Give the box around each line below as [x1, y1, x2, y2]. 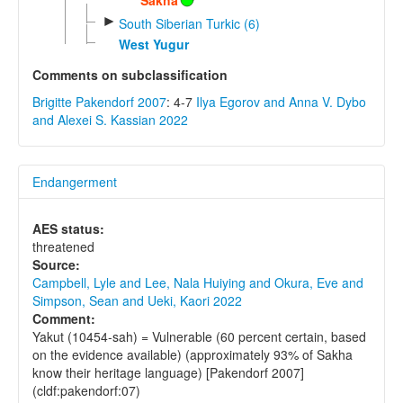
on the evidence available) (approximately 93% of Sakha [32, 345, 353, 364]
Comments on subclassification [32, 66, 228, 85]
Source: [32, 255, 80, 274]
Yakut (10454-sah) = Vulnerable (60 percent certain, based [32, 327, 366, 346]
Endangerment [32, 173, 117, 192]
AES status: [32, 219, 104, 238]
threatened [32, 237, 94, 256]
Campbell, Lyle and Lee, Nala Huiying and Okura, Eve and [32, 273, 363, 292]
